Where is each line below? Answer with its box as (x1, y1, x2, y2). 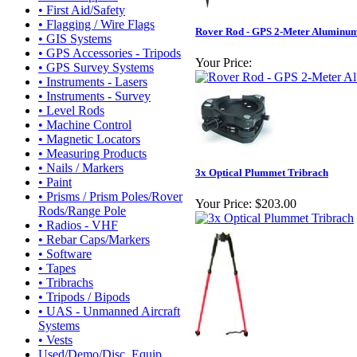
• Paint (38, 175, 72, 189)
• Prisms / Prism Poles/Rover (38, 190, 182, 203)
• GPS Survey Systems (38, 61, 154, 74)
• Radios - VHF (38, 218, 118, 232)
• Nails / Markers (38, 161, 124, 175)
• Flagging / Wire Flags (38, 18, 155, 31)
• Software (38, 247, 92, 261)
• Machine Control (38, 118, 131, 131)
